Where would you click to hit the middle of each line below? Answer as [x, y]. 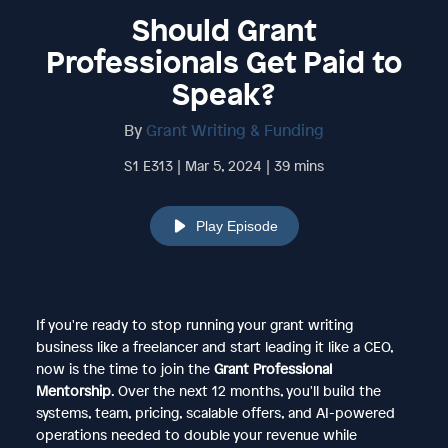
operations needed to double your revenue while [196, 434]
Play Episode [236, 225]
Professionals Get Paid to [224, 61]
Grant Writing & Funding [235, 129]
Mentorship [73, 390]
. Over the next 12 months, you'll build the [245, 390]
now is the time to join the [124, 368]
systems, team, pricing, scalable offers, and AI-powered [215, 412]
